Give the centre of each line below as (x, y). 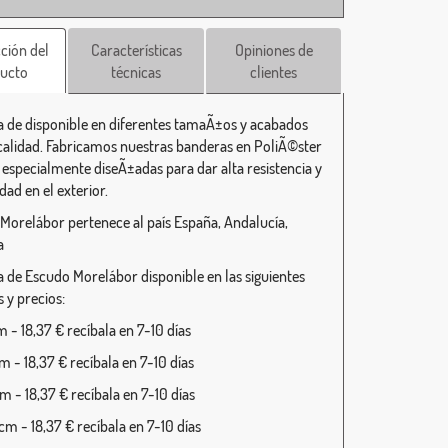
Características (136, 50)
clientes (274, 72)
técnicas (136, 72)
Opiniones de (273, 50)
